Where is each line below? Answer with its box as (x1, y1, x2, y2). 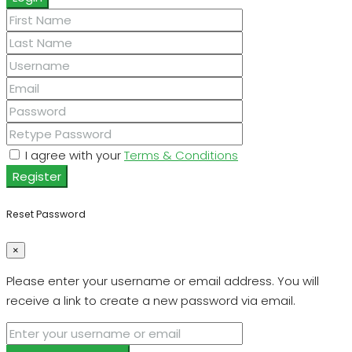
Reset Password (6, 207, 86, 221)
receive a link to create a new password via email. (6, 292, 295, 310)
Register (13, 167, 61, 185)
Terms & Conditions (124, 146, 238, 163)
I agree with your (22, 146, 124, 163)
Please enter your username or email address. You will (6, 273, 319, 290)
